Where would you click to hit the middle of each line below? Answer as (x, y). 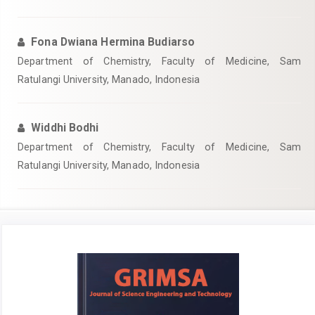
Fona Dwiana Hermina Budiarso (113, 42)
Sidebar (36, 268)
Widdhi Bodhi (65, 128)
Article (33, 253)
